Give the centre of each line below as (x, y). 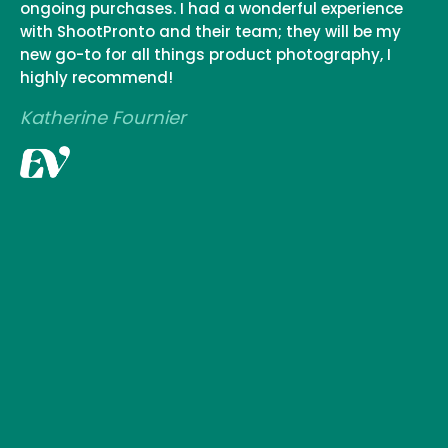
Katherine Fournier (103, 118)
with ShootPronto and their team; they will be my (210, 32)
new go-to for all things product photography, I (205, 55)
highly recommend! (96, 78)
